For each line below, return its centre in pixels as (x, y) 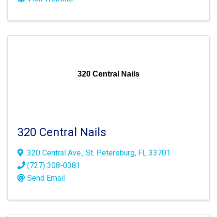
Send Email (46, 178)
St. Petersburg (110, 153)
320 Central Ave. (55, 153)
